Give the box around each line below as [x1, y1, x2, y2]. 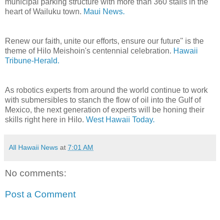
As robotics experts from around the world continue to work [5, 85, 208, 94]
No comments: [5, 167, 66, 178]
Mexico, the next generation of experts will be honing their [5, 105, 204, 114]
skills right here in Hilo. [5, 115, 86, 124]
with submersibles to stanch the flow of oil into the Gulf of [5, 95, 201, 104]
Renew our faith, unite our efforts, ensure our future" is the [5, 36, 204, 45]
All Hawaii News [9, 143, 58, 151]
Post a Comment [5, 189, 76, 200]
